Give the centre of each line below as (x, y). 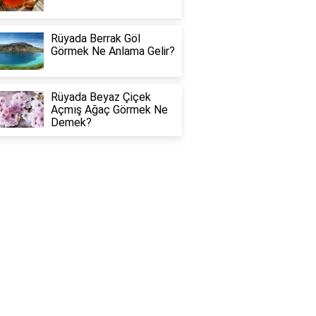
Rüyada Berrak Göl (95, 38)
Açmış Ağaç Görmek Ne (109, 109)
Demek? (71, 122)
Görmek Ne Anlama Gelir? (113, 51)
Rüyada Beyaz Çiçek (101, 97)
